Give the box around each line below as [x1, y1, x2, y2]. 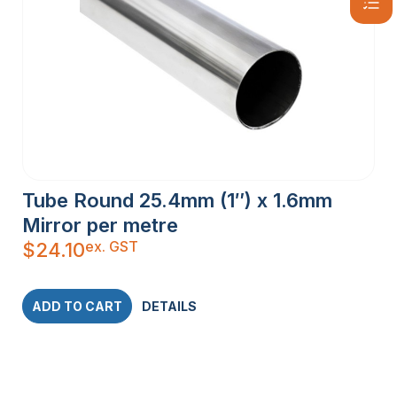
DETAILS [142, 298, 197, 314]
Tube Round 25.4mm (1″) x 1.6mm [22, 188, 332, 212]
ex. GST [85, 237, 138, 255]
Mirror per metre [22, 213, 178, 237]
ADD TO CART [32, 298, 122, 314]
